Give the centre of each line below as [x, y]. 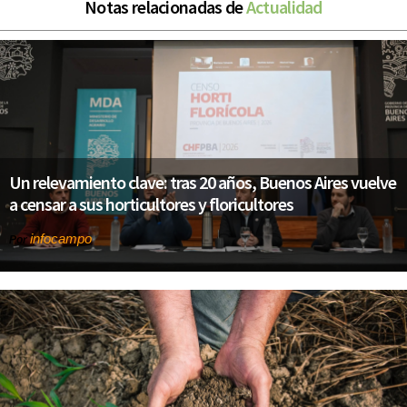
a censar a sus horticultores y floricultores [151, 204]
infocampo [61, 239]
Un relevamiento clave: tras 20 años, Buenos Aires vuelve [203, 183]
